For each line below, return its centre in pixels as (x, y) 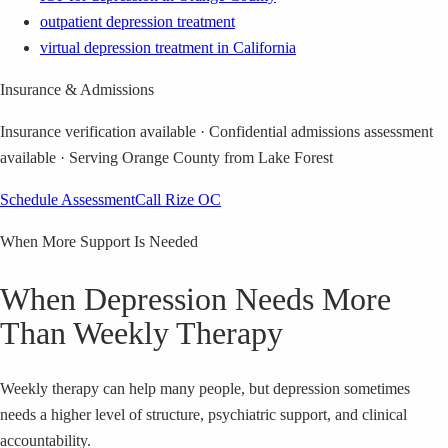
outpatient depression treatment (137, 22)
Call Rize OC (178, 200)
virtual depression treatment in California (168, 48)
